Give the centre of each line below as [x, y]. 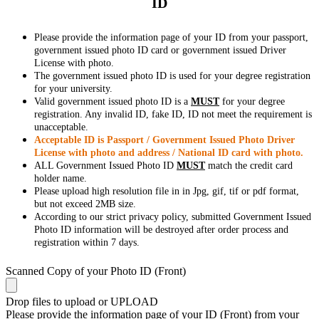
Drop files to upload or [57, 302]
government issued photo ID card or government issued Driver [160, 51]
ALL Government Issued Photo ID [105, 166]
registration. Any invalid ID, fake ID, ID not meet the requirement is [173, 115]
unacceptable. [61, 127]
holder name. [61, 179]
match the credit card [249, 166]
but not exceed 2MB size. [85, 204]
